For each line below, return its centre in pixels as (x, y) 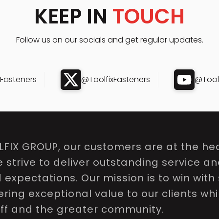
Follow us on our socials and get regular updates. (109, 40)
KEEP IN (73, 16)
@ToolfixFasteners (116, 79)
